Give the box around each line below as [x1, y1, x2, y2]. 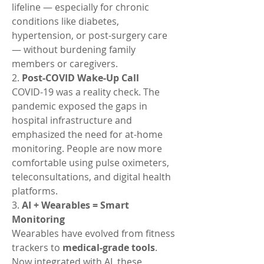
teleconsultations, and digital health [12, 170, 171, 183]
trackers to [12, 241, 62, 254]
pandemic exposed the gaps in [12, 100, 147, 113]
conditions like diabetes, [12, 15, 119, 28]
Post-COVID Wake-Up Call [22, 71, 139, 84]
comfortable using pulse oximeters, [12, 156, 169, 169]
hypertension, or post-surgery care [12, 29, 167, 42]
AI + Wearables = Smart [22, 199, 129, 212]
